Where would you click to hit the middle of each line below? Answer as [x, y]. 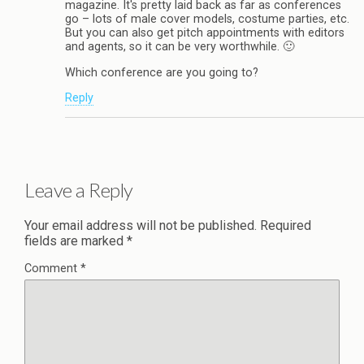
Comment [52, 269]
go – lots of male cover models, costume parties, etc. [207, 19]
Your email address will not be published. [141, 226]
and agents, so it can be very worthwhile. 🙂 [180, 47]
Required [286, 226]
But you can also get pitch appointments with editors [205, 33]
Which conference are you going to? [162, 72]
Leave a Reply [79, 190]
